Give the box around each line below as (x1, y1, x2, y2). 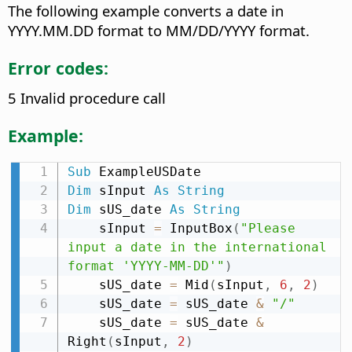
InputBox (161, 220, 233, 236)
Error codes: (8, 56, 108, 79)
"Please (240, 220, 295, 236)
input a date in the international (67, 239, 327, 255)
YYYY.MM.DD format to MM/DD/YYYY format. (8, 20, 310, 40)
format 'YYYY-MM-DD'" (67, 258, 225, 273)
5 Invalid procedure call (8, 87, 166, 108)
